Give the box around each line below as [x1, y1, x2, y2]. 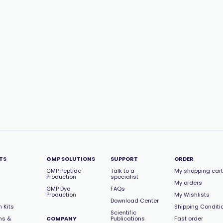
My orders [174, 179, 202, 187]
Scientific [110, 209, 136, 217]
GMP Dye [46, 185, 71, 193]
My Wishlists [174, 191, 210, 199]
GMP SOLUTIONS [46, 155, 96, 163]
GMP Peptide [46, 167, 82, 175]
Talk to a [110, 167, 134, 175]
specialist [110, 173, 138, 181]
